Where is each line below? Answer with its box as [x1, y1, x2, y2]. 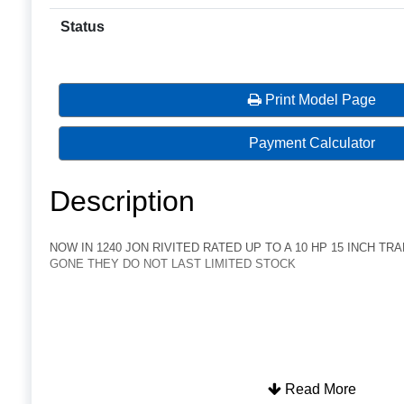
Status [60, 19, 105, 35]
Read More [281, 381, 356, 398]
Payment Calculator [249, 135, 375, 151]
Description [50, 185, 195, 218]
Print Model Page [262, 92, 376, 108]
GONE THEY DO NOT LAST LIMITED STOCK [50, 257, 296, 271]
